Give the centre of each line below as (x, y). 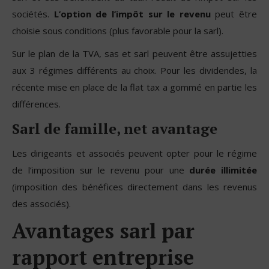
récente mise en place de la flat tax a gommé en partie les (134, 87)
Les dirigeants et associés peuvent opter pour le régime (134, 153)
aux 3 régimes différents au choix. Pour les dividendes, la (134, 70)
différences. (36, 104)
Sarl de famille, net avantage (115, 128)
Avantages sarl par (103, 231)
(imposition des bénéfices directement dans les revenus (134, 186)
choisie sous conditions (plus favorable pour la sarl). (118, 30)
